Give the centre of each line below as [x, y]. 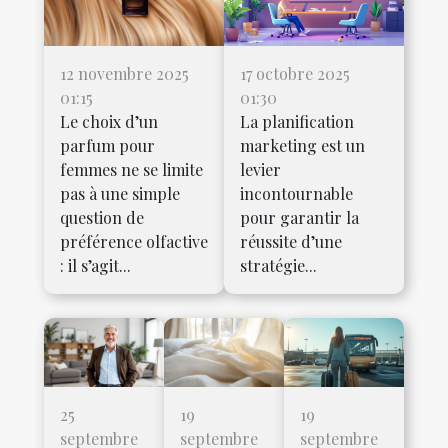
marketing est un [302, 146]
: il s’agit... [95, 266]
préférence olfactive [134, 242]
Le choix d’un [109, 122]
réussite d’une [291, 242]
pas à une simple [120, 194]
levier [260, 170]
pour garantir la [299, 218]
